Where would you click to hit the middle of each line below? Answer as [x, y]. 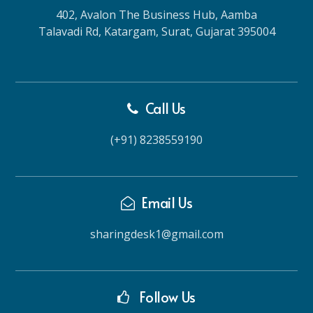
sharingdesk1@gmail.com [156, 234]
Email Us [167, 202]
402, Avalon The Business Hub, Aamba [156, 14]
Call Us [165, 108]
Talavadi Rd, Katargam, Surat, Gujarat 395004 [156, 31]
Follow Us [166, 297]
